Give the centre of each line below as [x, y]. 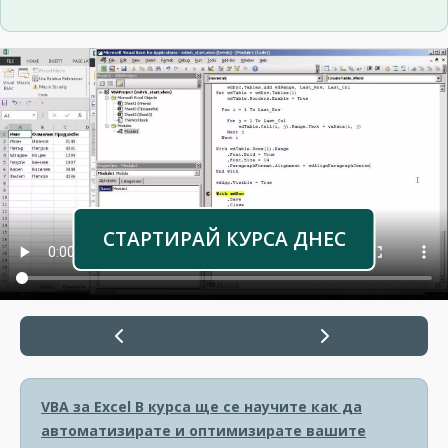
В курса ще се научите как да [246, 406]
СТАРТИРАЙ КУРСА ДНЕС [224, 239]
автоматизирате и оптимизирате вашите [203, 430]
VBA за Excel [86, 406]
